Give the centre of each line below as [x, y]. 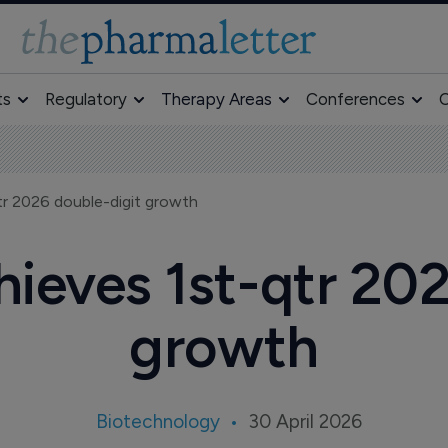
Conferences [355, 99]
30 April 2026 [304, 421]
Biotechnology [157, 421]
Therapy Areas [216, 99]
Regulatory [85, 99]
